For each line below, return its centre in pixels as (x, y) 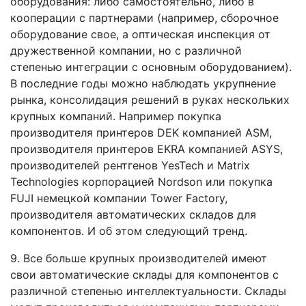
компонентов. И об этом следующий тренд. (129, 231)
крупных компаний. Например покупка (116, 116)
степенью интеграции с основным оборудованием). (151, 67)
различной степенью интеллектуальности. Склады (148, 291)
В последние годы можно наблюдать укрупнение (143, 83)
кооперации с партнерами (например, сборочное (144, 17)
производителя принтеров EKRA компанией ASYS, (147, 149)
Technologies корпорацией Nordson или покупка (141, 181)
